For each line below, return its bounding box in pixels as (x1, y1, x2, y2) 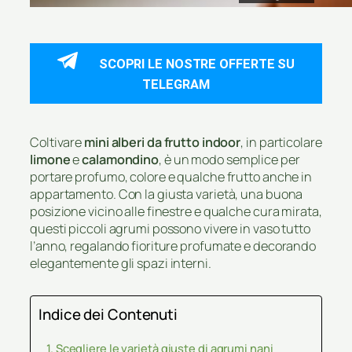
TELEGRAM (142, 76, 210, 92)
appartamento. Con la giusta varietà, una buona (30, 185, 303, 203)
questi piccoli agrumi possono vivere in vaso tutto (30, 220, 310, 237)
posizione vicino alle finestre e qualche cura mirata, (30, 203, 322, 220)
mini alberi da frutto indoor (84, 134, 241, 151)
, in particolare (240, 134, 322, 151)
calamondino (82, 151, 159, 168)
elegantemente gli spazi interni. (30, 255, 211, 272)
